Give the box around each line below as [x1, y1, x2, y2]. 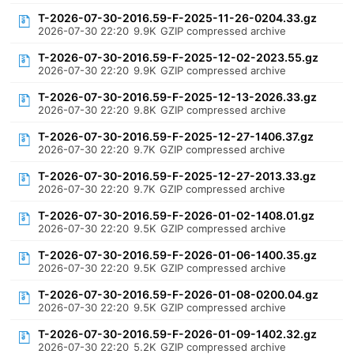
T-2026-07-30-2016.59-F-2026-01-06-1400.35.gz [38, 248, 318, 262]
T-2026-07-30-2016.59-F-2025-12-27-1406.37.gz [38, 130, 314, 143]
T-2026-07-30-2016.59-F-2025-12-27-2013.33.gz [38, 169, 317, 183]
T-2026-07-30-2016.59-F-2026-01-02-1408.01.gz [38, 209, 315, 222]
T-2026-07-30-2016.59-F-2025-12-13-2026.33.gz [38, 90, 318, 104]
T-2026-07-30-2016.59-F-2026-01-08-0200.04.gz [38, 288, 319, 301]
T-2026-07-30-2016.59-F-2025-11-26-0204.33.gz [38, 11, 318, 24]
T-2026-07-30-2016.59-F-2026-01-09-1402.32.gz [38, 327, 318, 341]
